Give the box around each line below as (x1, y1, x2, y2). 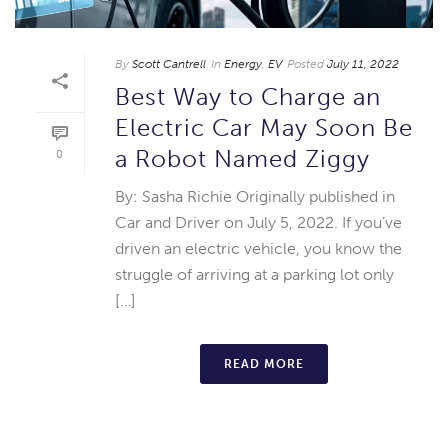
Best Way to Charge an (115, 82, 381, 112)
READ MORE (224, 357, 304, 372)
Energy (224, 57, 262, 72)
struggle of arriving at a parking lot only (115, 265, 394, 285)
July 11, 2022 (327, 57, 399, 72)
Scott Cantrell (132, 57, 206, 72)
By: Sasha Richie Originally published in (115, 187, 395, 207)
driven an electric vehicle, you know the (115, 239, 402, 259)
